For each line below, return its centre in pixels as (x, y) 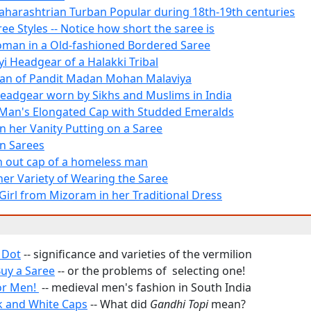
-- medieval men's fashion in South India (145, 287)
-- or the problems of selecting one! (150, 270)
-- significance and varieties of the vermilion (136, 254)
